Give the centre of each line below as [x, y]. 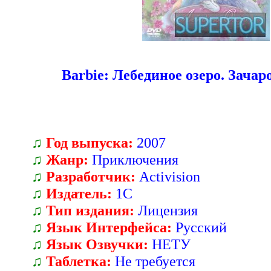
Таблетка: [79, 261]
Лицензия [168, 210]
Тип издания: [90, 210]
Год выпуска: [90, 142]
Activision [170, 176]
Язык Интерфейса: [109, 227]
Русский [201, 227]
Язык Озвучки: [97, 244]
